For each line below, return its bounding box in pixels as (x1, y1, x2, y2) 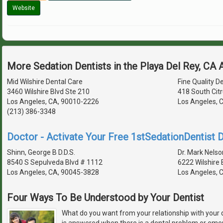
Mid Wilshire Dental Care (7, 77, 83, 86)
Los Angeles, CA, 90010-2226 (7, 97, 99, 106)
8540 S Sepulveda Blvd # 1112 (7, 158, 103, 166)
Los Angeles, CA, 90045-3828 (7, 168, 99, 176)
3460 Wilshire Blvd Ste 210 (7, 87, 90, 96)
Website (12, 4, 35, 11)
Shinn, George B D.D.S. (7, 148, 75, 156)
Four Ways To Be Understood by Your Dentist (7, 191, 204, 204)
